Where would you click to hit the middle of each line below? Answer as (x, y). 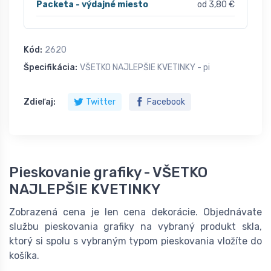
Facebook (166, 102)
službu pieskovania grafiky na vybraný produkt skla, (135, 227)
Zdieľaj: (40, 102)
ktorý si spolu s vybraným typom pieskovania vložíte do (135, 241)
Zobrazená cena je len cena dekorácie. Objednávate (135, 212)
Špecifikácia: (51, 68)
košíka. (24, 256)
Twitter (101, 102)
